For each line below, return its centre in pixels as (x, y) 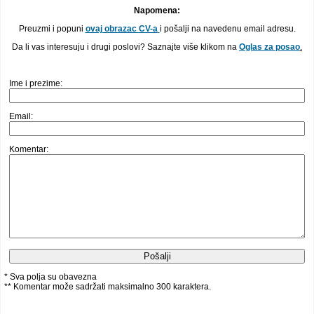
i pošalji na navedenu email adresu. (227, 28)
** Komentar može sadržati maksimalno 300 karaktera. (108, 286)
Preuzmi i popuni (52, 28)
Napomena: (157, 10)
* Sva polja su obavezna (50, 277)
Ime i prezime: (35, 83)
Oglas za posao (269, 47)
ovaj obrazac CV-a (121, 28)
